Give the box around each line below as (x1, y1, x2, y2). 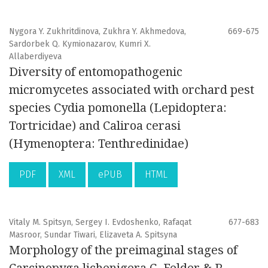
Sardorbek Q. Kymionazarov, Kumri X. (9, 39, 151, 50)
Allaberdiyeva (9, 51, 62, 62)
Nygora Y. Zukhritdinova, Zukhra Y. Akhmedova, (9, 26, 186, 37)
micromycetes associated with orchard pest (9, 83, 254, 98)
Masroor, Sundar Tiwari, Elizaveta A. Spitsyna (9, 230, 177, 240)
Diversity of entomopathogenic (9, 65, 182, 80)
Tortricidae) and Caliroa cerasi (9, 118, 181, 133)
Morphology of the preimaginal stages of (9, 243, 237, 258)
